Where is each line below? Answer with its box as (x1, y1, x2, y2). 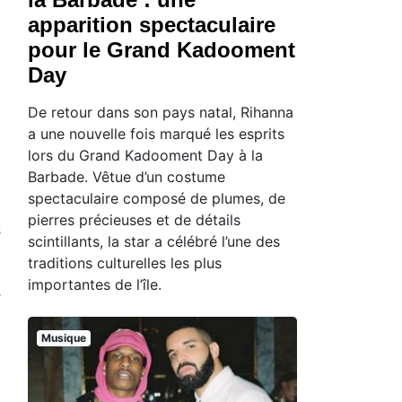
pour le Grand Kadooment (28, 38, 295, 63)
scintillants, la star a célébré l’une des (28, 232, 280, 251)
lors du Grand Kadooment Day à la (28, 146, 263, 165)
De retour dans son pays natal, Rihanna (28, 103, 293, 122)
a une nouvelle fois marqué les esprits (28, 125, 284, 144)
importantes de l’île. (28, 275, 162, 294)
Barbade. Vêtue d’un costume (28, 168, 225, 187)
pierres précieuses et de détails (28, 211, 240, 230)
